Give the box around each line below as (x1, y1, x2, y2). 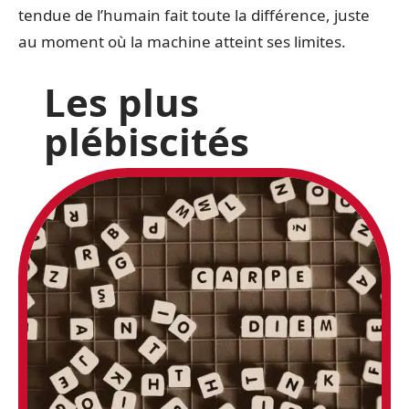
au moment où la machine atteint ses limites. (18, 30, 346, 52)
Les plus (44, 75, 199, 128)
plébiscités (44, 114, 249, 167)
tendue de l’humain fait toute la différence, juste (18, 4, 370, 26)
